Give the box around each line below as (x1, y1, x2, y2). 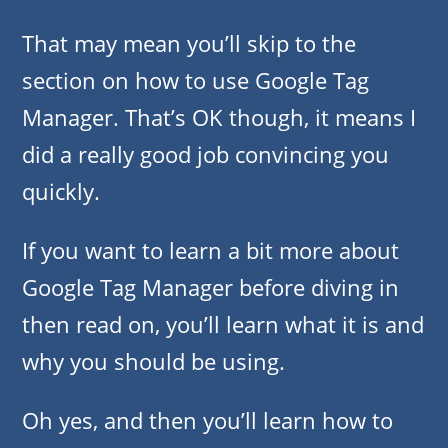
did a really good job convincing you (22, 139, 389, 170)
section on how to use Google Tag (22, 65, 369, 96)
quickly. (22, 176, 100, 207)
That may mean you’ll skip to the (22, 28, 356, 59)
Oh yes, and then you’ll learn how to (22, 405, 393, 436)
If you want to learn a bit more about (22, 235, 399, 266)
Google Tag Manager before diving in (22, 272, 399, 303)
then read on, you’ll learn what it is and (22, 309, 424, 340)
